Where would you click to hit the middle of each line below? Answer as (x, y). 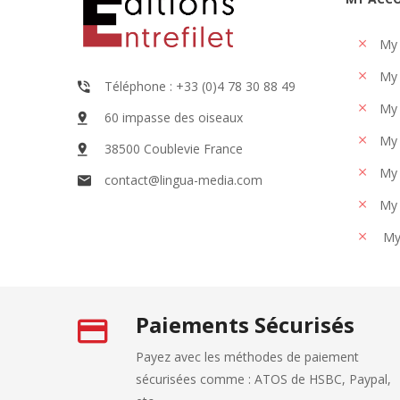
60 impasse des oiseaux (174, 117)
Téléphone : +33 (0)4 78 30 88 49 (200, 86)
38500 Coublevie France (174, 149)
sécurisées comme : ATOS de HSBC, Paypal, (263, 379)
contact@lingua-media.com (183, 180)
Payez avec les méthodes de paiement (247, 357)
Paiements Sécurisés (245, 325)
